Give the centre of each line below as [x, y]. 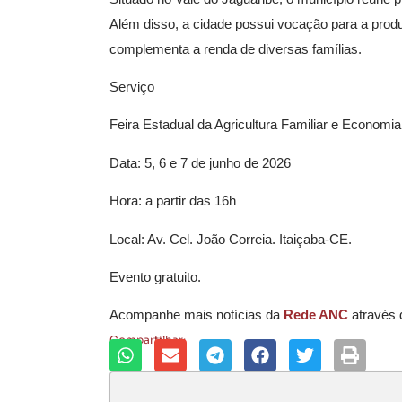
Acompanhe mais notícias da [197, 315]
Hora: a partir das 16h [179, 201]
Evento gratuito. [155, 277]
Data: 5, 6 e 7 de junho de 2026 [200, 162]
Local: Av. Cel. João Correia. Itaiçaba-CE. [231, 239]
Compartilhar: [148, 339]
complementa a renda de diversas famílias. [236, 48]
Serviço [132, 87]
